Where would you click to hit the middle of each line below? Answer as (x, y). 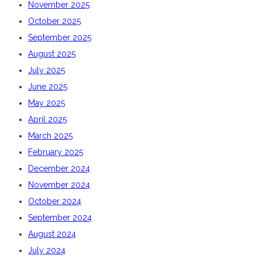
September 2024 (60, 217)
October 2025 (54, 21)
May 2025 (46, 103)
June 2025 (48, 86)
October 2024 (55, 201)
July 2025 (46, 70)
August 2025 (52, 54)
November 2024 (59, 185)
